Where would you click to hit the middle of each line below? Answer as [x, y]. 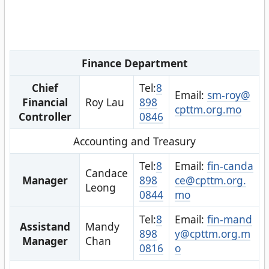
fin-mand [229, 219]
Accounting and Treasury [134, 141]
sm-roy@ [228, 95]
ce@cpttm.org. [210, 180]
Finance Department [134, 63]
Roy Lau [104, 102]
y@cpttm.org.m [212, 233]
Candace [106, 173]
